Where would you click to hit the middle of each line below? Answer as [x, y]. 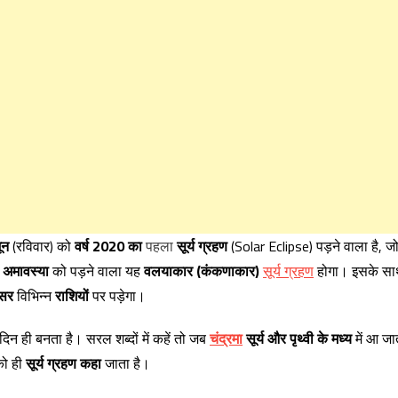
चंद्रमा [226, 338]
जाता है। [126, 363]
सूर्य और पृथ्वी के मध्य [297, 338]
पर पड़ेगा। [117, 296]
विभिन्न [34, 296]
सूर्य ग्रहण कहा [64, 363]
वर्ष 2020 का [110, 246]
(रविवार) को [42, 246]
